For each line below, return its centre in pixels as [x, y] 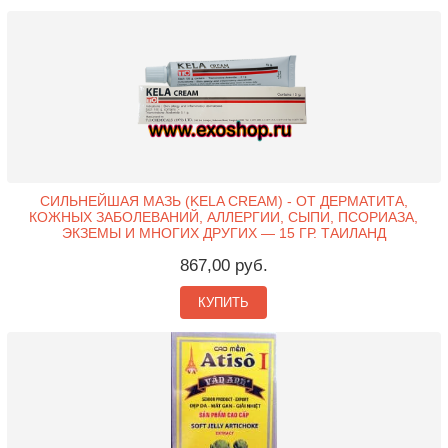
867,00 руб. [223, 266]
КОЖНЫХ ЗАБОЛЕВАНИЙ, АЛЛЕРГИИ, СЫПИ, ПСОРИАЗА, [224, 217]
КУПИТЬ [224, 303]
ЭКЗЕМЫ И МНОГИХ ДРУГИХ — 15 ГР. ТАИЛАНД [223, 233]
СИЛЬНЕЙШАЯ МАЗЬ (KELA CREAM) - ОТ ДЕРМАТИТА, [223, 201]
